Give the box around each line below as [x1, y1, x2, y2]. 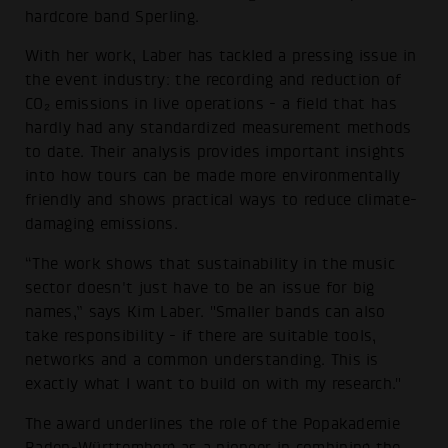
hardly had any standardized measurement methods [25, 119, 412, 138]
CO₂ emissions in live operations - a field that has [25, 95, 397, 114]
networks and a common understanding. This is [25, 350, 379, 369]
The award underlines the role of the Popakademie [25, 414, 401, 433]
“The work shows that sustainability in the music [25, 254, 396, 273]
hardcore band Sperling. [25, 7, 200, 26]
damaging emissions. [25, 215, 178, 234]
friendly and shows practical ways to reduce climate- [25, 191, 418, 210]
